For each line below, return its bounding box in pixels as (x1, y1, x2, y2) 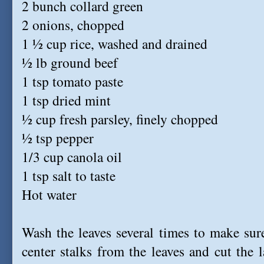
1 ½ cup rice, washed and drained (22, 34, 207, 53)
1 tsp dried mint (22, 91, 111, 110)
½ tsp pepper (22, 128, 94, 147)
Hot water (22, 185, 77, 204)
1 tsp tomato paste (22, 72, 123, 91)
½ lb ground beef (22, 53, 118, 72)
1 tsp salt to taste (22, 166, 115, 185)
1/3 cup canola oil (22, 147, 122, 166)
